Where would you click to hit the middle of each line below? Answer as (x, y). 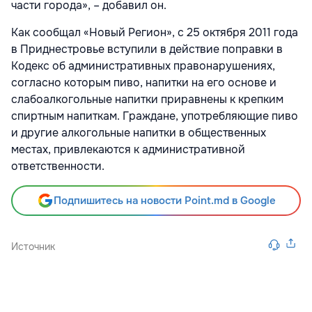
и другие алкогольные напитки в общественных (139, 133)
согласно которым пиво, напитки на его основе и (144, 83)
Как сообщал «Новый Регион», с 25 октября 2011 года (155, 33)
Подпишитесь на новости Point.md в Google (164, 201)
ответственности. (58, 166)
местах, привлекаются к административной (128, 150)
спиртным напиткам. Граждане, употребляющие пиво (155, 116)
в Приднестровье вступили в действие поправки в (147, 49)
